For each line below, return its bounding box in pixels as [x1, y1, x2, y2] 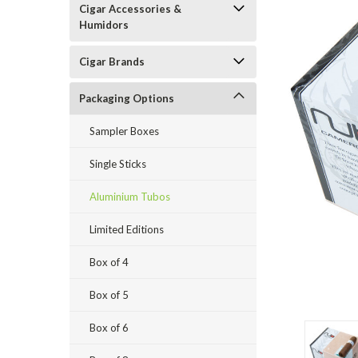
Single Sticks [89, 157, 146, 170]
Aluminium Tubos [89, 190, 170, 203]
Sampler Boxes [89, 125, 159, 137]
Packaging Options [79, 92, 174, 105]
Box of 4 [89, 256, 129, 268]
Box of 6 [89, 321, 129, 334]
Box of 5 [89, 288, 129, 301]
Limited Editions [89, 223, 164, 236]
